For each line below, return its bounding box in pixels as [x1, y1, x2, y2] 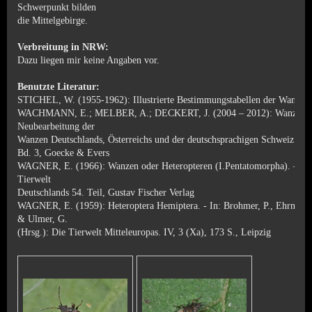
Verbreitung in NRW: [17, 41, 109, 52]
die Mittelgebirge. [17, 15, 88, 26]
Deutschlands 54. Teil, [17, 187, 105, 198]
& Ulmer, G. [17, 213, 68, 224]
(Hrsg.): [17, 226, 49, 237]
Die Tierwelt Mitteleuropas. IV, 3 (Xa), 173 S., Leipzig [52, 226, 271, 237]
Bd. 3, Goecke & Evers [17, 147, 109, 158]
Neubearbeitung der [17, 120, 95, 132]
